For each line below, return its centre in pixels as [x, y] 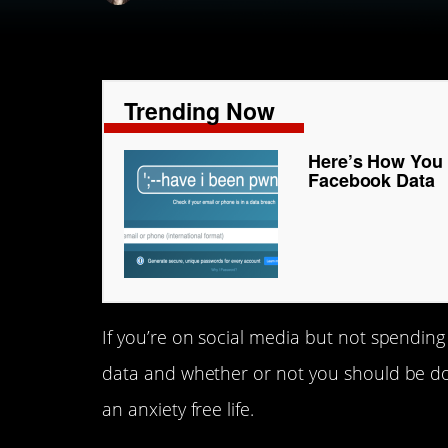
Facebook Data [371, 180]
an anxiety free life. [178, 409]
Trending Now [199, 110]
